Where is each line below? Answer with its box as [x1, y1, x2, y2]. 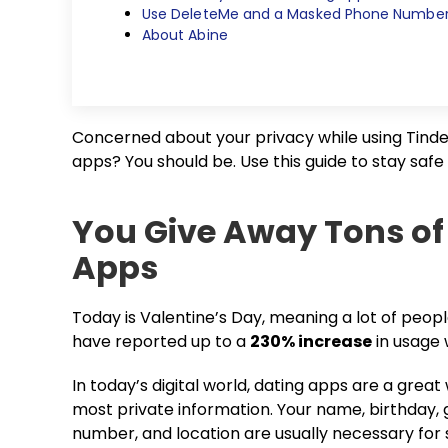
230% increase [250, 330, 372, 353]
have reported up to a [72, 330, 250, 353]
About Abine [142, 25, 228, 45]
